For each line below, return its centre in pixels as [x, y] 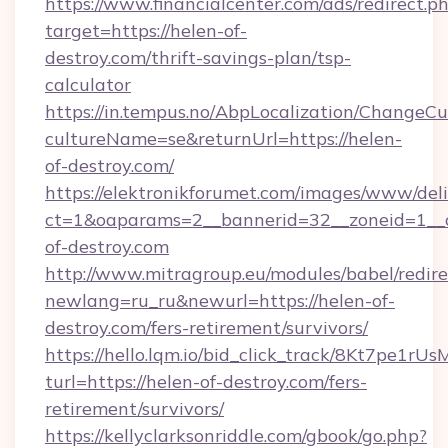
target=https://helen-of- [146, 30]
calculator [88, 84]
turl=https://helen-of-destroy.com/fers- [206, 381]
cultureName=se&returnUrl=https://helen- [223, 138]
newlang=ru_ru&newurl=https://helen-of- [220, 300]
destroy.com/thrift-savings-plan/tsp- [198, 57]
